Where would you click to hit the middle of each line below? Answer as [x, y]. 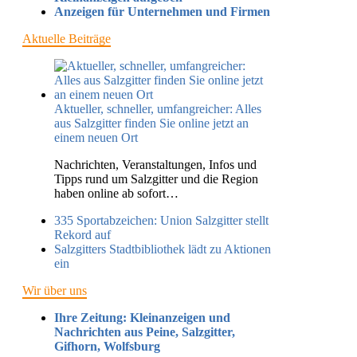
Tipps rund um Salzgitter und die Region [156, 178]
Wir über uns [55, 290]
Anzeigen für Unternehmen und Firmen [162, 11]
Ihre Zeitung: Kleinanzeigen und [142, 317]
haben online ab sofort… [116, 193]
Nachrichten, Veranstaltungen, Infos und [155, 164]
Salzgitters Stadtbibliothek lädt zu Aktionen [163, 249]
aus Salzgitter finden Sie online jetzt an [151, 123]
